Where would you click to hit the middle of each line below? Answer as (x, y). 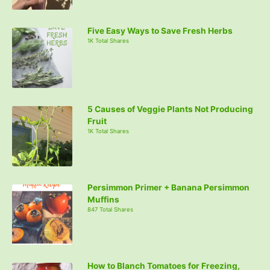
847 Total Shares (110, 209)
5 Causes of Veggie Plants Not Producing (170, 109)
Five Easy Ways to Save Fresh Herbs (160, 30)
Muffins (103, 199)
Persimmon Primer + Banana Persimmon (168, 187)
